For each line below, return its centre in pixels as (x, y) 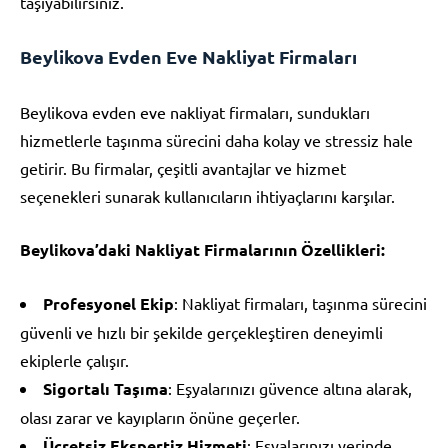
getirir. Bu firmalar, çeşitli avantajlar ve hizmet (183, 167)
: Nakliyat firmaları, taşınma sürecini (300, 302)
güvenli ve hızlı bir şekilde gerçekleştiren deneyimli (201, 331)
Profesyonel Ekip (108, 303)
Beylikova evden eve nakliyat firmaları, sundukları (195, 111)
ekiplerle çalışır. (74, 359)
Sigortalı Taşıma (105, 388)
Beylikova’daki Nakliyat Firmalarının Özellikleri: (202, 249)
